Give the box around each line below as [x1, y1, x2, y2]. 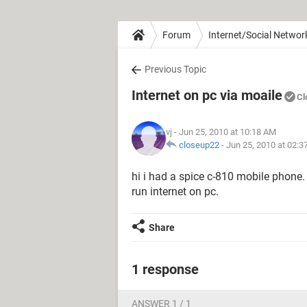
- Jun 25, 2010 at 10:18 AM [172, 127, 276, 137]
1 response [132, 261, 199, 278]
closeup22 [179, 140, 219, 150]
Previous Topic [145, 64, 206, 75]
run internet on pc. [132, 185, 219, 198]
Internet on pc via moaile [132, 87, 282, 103]
